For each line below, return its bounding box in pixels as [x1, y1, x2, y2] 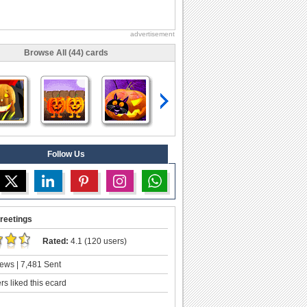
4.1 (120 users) [69, 236, 127, 246]
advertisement [130, 29, 175, 38]
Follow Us [47, 149, 85, 159]
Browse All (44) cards [23, 47, 108, 58]
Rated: [42, 236, 69, 246]
